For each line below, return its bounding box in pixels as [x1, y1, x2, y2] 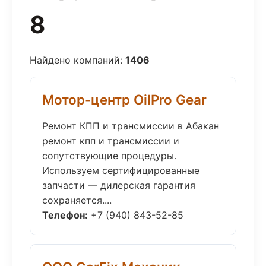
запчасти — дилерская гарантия [42, 179, 195, 191]
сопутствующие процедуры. [42, 150, 176, 161]
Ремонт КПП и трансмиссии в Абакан [42, 120, 219, 132]
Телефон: [42, 209, 88, 221]
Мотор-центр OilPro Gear [42, 91, 207, 107]
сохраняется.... [42, 194, 112, 206]
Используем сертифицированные [42, 164, 199, 176]
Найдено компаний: [30, 54, 125, 66]
